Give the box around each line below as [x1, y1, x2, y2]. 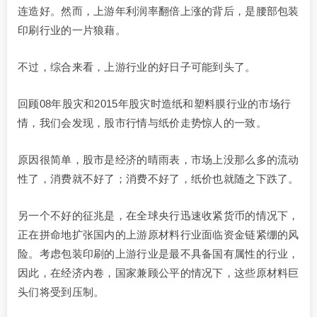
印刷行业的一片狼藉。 [18, 24, 127, 37]
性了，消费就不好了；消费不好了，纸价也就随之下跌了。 [18, 173, 299, 185]
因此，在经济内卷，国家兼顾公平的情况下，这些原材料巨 [18, 267, 299, 279]
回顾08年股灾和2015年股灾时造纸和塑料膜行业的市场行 [18, 98, 292, 110]
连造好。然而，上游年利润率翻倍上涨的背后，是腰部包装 [18, 5, 299, 18]
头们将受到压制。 [18, 286, 105, 299]
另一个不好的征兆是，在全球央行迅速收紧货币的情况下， [18, 209, 299, 222]
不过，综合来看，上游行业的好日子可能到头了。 [18, 61, 256, 74]
